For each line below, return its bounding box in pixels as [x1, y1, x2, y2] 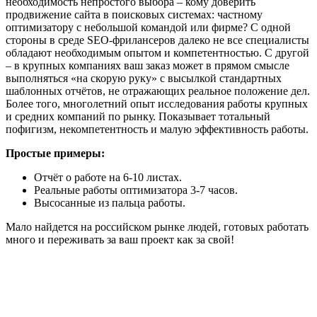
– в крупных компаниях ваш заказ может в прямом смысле [6, 59, 289, 72]
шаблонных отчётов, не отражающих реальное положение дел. [6, 85, 310, 98]
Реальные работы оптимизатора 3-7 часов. [34, 184, 238, 197]
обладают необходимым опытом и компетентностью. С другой [6, 47, 309, 59]
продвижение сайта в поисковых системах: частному [6, 8, 263, 21]
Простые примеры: [6, 147, 105, 160]
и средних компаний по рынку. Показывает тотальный [6, 110, 270, 123]
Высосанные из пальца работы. [34, 197, 185, 209]
